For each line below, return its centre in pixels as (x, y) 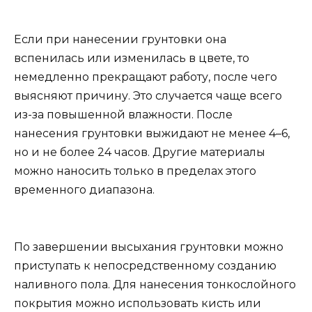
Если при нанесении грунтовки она (120, 40)
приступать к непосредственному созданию (145, 265)
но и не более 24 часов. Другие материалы (140, 153)
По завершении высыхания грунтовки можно (149, 247)
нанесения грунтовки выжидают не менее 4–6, (152, 134)
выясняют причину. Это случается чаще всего (148, 96)
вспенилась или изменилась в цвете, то (132, 58)
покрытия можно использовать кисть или (138, 303)
